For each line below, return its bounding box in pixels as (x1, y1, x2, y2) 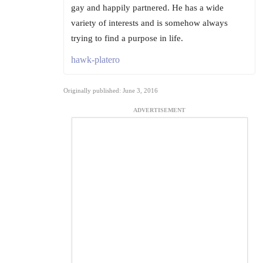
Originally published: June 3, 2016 (63, 87, 158, 95)
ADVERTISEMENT (133, 107, 186, 114)
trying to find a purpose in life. (71, 33, 183, 43)
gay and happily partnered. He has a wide (71, 3, 224, 13)
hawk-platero (71, 55, 120, 65)
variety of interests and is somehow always (71, 18, 228, 28)
